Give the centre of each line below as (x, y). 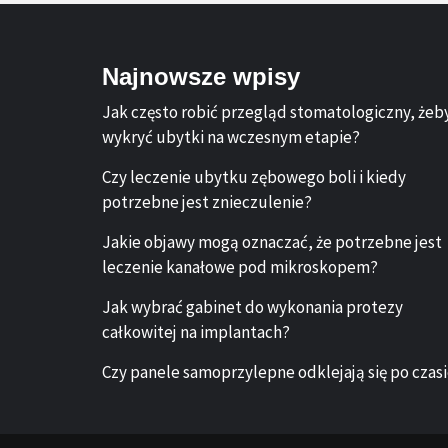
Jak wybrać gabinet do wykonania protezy (252, 307)
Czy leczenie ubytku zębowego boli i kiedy (254, 177)
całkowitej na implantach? (196, 332)
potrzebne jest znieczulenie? (207, 202)
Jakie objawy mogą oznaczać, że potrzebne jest (272, 242)
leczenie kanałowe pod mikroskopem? (240, 267)
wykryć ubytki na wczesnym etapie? (231, 137)
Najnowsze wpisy (201, 76)
